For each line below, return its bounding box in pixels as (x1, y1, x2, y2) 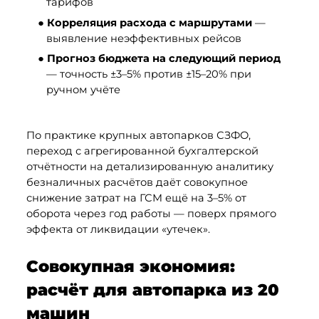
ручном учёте (46, 83, 120, 97)
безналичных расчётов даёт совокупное (26, 176, 248, 189)
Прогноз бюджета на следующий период (46, 52, 281, 66)
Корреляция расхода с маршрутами (46, 16, 252, 29)
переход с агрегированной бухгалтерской (26, 145, 258, 158)
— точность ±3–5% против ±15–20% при (46, 68, 251, 81)
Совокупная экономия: (26, 256, 235, 277)
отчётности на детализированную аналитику (26, 160, 273, 174)
